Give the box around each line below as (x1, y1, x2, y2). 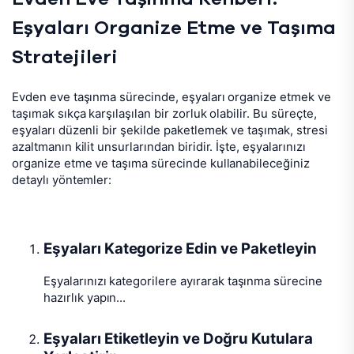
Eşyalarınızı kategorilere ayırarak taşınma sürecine (43, 273, 322, 288)
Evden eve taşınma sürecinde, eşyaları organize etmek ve (12, 89, 331, 105)
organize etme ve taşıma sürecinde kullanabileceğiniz (12, 156, 310, 171)
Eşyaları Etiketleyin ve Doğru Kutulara (43, 329, 313, 348)
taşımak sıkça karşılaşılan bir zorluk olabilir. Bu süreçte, (12, 106, 317, 122)
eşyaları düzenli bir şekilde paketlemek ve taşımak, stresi (12, 122, 328, 138)
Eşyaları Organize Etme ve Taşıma (12, 19, 336, 39)
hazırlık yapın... (43, 289, 126, 305)
